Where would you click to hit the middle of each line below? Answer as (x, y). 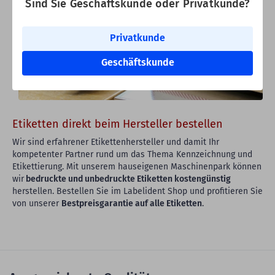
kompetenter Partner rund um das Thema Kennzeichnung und (132, 154)
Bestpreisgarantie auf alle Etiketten (132, 203)
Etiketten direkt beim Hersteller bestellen (118, 124)
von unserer (37, 203)
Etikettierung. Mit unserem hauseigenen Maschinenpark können (137, 166)
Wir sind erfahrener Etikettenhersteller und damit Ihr (116, 142)
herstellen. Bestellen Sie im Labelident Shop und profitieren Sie (137, 191)
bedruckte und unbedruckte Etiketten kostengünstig (127, 179)
